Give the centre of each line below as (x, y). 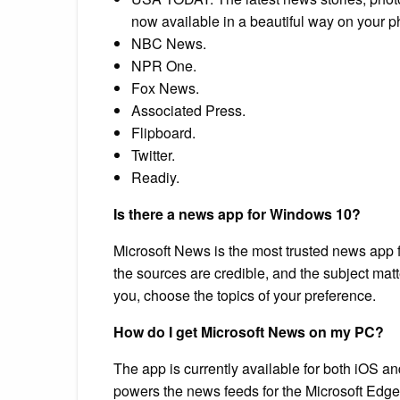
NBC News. (169, 43)
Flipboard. (163, 132)
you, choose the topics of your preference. (245, 295)
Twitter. (153, 154)
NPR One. (164, 65)
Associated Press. (188, 110)
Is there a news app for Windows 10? (237, 213)
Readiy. (155, 177)
